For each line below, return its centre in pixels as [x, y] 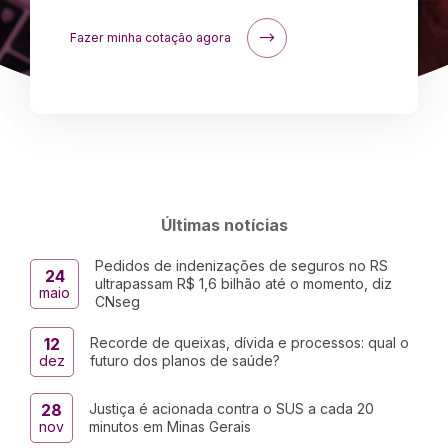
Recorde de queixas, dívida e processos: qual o [249, 342]
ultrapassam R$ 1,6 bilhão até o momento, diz [243, 283]
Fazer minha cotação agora [150, 37]
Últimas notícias [224, 225]
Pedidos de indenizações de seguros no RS [241, 265]
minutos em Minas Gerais [170, 426]
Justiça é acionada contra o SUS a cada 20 [231, 408]
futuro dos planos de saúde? [185, 360]
